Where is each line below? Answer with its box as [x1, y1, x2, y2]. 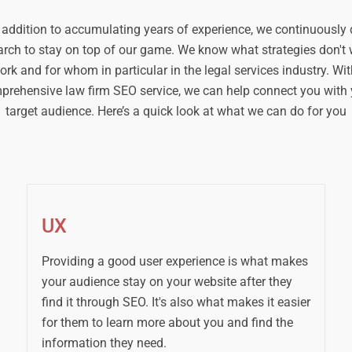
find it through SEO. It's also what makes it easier [41, 295, 310, 310]
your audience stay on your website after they [41, 274, 292, 290]
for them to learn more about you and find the [41, 315, 293, 331]
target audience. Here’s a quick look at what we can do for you [5, 104, 346, 119]
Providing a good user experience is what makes [41, 254, 308, 269]
